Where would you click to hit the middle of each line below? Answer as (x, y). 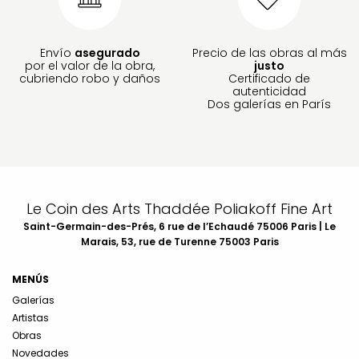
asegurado (107, 52)
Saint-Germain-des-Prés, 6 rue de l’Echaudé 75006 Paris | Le (179, 226)
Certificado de (269, 78)
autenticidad (269, 91)
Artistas (30, 317)
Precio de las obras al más (269, 52)
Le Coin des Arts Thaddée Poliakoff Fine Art (179, 208)
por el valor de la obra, (90, 65)
